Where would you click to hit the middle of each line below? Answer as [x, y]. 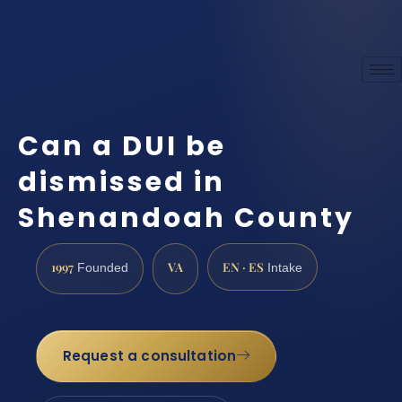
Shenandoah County [186, 218]
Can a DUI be [122, 147]
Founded [101, 267]
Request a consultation [149, 356]
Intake [283, 267]
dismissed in [122, 183]
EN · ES [243, 266]
